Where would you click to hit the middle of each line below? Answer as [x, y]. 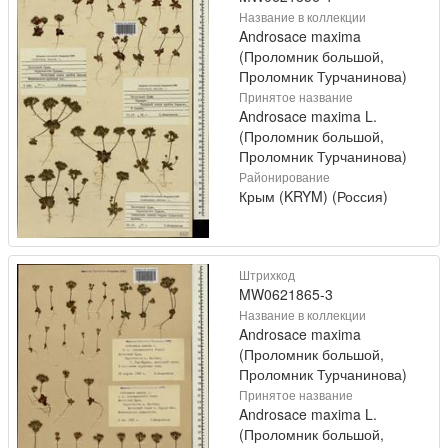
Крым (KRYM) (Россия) [313, 196]
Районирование [284, 177]
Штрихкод [267, 275]
